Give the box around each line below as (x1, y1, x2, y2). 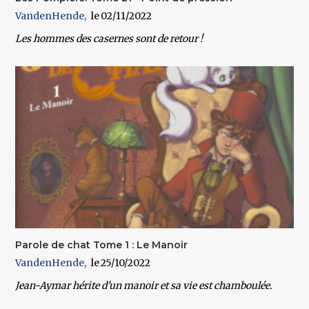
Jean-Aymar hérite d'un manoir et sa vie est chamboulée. (15, 279, 273, 292)
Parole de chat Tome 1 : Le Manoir (15, 238, 188, 251)
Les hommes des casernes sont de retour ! (15, 32, 203, 45)
